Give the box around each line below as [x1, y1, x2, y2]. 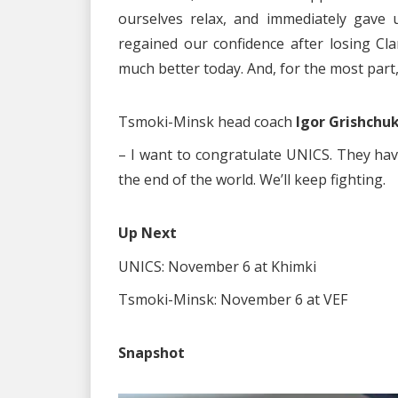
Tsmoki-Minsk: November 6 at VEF [118, 290, 347, 310]
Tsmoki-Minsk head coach [118, 111, 292, 131]
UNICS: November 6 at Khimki [118, 256, 316, 276]
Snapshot [118, 343, 185, 363]
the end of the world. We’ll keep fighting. [118, 170, 386, 190]
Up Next [118, 223, 177, 243]
